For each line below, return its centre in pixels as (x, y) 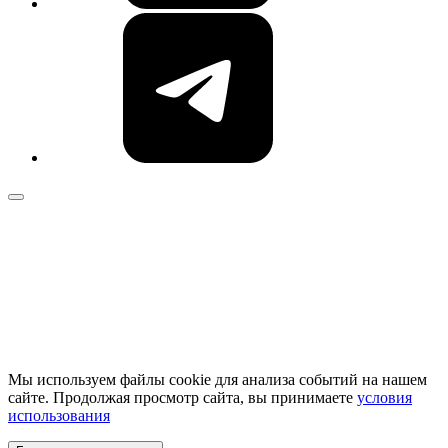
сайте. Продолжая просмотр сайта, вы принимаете (182, 398)
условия (384, 398)
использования (59, 416)
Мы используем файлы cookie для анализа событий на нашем (217, 380)
